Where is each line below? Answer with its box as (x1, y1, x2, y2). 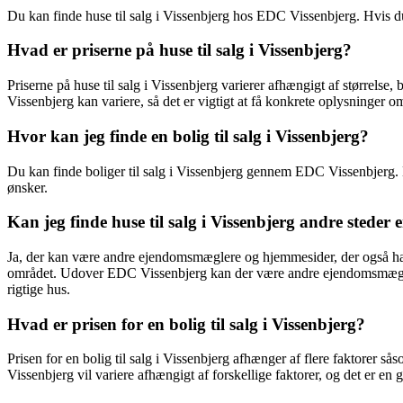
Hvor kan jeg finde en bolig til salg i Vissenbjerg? (7, 126, 369, 146)
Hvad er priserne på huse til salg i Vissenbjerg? (7, 40, 352, 60)
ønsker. (7, 179, 48, 195)
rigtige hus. (7, 281, 70, 297)
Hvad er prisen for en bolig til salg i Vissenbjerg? (7, 314, 365, 334)
